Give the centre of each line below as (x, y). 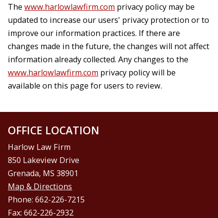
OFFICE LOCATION (54, 130)
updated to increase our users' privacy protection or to (109, 20)
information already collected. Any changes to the (98, 59)
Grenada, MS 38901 (43, 173)
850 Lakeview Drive (44, 160)
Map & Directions (40, 187)
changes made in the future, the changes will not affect (109, 46)
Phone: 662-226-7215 (46, 200)
